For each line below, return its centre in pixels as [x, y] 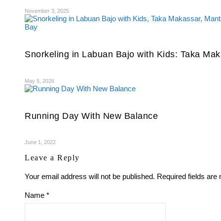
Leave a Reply [52, 158]
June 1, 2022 [40, 142]
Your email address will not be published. [90, 177]
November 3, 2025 [47, 11]
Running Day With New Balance [91, 116]
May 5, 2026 [39, 81]
